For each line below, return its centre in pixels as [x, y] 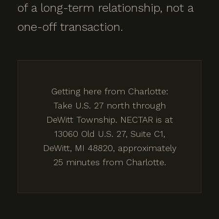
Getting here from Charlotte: [109, 91]
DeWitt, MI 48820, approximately [109, 148]
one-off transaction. [70, 27]
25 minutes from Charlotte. [109, 162]
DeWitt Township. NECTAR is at [109, 120]
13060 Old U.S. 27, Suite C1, [109, 134]
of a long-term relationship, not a [105, 8]
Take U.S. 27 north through [109, 105]
